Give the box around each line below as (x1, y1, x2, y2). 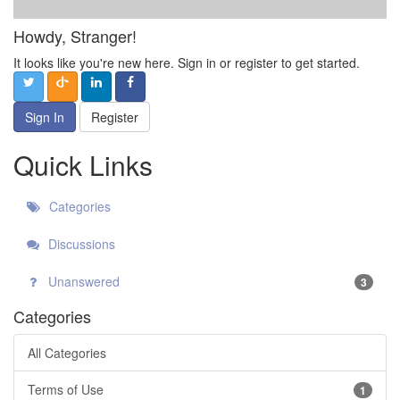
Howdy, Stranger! (13, 24, 137, 48)
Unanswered (45, 272, 120, 291)
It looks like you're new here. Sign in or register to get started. (13, 54, 360, 72)
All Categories (28, 344, 106, 362)
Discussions (45, 235, 115, 254)
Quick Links (13, 146, 153, 185)
